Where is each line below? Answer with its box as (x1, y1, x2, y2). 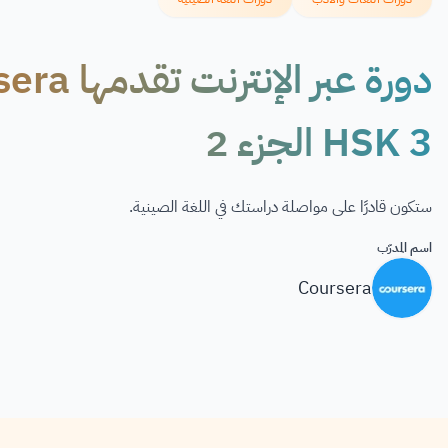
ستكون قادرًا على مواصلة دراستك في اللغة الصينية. (129, 195, 432, 219)
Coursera (298, 274, 372, 301)
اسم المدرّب (377, 238, 432, 257)
